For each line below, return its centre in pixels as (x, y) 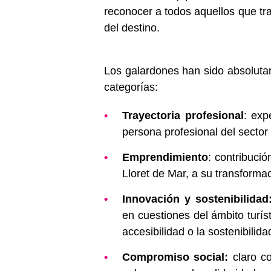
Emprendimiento (165, 157)
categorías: (131, 87)
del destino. (132, 28)
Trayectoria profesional (183, 115)
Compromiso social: (178, 257)
